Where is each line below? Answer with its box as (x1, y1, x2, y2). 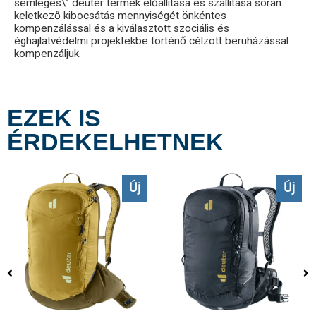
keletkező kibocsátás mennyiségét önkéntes (14, 8, 226, 22)
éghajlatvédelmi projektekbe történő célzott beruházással (14, 34, 288, 47)
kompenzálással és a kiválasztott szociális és (14, 21, 229, 35)
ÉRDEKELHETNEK (7, 128, 224, 155)
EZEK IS (7, 104, 101, 131)
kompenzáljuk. (14, 47, 81, 60)
